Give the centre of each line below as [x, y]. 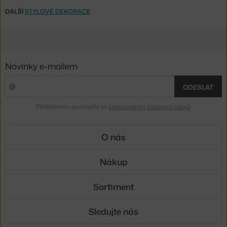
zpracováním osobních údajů [149, 107]
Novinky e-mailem [41, 66]
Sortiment [113, 186]
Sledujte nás [113, 211]
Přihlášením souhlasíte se [72, 107]
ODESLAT [198, 87]
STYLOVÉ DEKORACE [58, 11]
